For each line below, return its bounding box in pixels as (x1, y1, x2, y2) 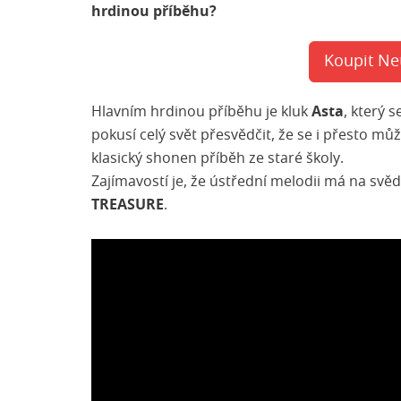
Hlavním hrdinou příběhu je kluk (91, 105, 311, 119)
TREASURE (91, 198, 164, 212)
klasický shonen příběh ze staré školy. (91, 151, 344, 166)
